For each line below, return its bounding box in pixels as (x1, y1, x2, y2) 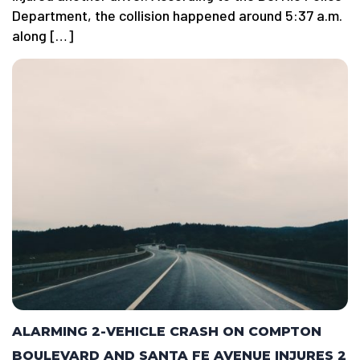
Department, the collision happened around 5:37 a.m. (12, 6, 342, 24)
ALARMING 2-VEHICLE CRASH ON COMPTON (12, 323, 321, 339)
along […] (12, 26, 73, 44)
